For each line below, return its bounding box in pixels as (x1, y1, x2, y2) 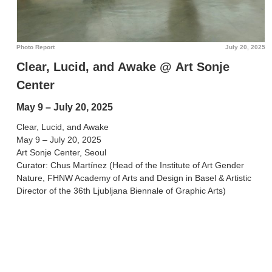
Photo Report (16, 44, 55, 50)
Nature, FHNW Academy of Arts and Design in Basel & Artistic (16, 173, 251, 183)
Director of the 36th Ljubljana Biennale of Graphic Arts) (16, 186, 226, 195)
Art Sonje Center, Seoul (16, 148, 106, 157)
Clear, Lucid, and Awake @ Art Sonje (16, 60, 229, 73)
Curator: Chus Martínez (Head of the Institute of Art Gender (16, 160, 244, 170)
